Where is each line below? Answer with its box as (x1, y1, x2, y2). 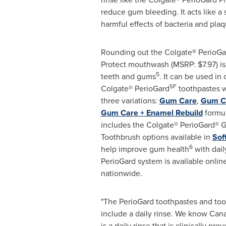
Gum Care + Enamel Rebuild (100, 107, 203, 119)
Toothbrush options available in (100, 131, 212, 143)
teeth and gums (100, 71, 156, 82)
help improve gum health (100, 143, 189, 155)
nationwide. (100, 167, 142, 179)
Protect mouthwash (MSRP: (100, 59, 198, 70)
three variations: (100, 95, 159, 106)
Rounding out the (100, 46, 164, 58)
